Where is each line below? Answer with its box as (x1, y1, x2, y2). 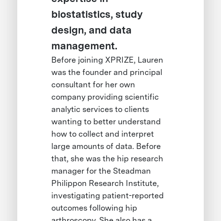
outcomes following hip (51, 203, 138, 213)
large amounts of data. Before (51, 142, 161, 151)
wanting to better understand (51, 117, 161, 127)
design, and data (51, 24, 132, 37)
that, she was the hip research (51, 154, 164, 164)
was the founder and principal (51, 68, 163, 77)
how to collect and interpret (51, 129, 154, 139)
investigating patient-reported (51, 191, 164, 201)
